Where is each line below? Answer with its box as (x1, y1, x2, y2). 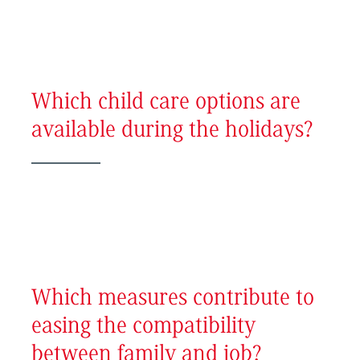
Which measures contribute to (31, 288, 314, 311)
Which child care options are (31, 91, 301, 114)
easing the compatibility (31, 316, 256, 339)
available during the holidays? (31, 119, 313, 142)
